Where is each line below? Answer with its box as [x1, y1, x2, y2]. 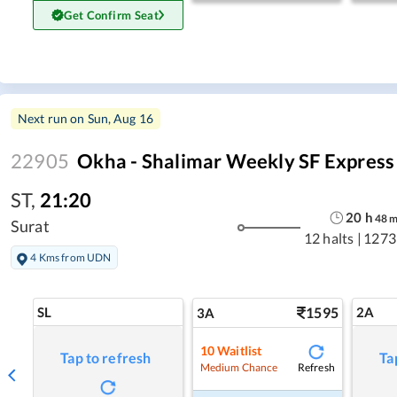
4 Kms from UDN [30, 250, 112, 264]
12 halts [303, 230, 354, 247]
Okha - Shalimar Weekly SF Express [77, 148, 395, 173]
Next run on [18, 110, 88, 126]
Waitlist [217, 342, 262, 358]
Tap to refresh [60, 349, 152, 367]
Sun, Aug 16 [87, 110, 154, 126]
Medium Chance [199, 360, 278, 374]
